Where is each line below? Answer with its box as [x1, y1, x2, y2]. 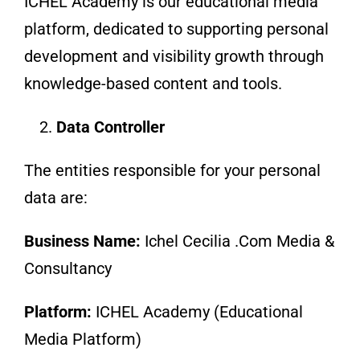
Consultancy [23, 258, 112, 278]
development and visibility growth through [23, 46, 324, 66]
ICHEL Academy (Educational [95, 301, 303, 321]
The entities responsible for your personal [23, 160, 321, 180]
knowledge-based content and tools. [23, 73, 282, 93]
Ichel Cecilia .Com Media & [144, 231, 334, 251]
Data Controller [55, 117, 165, 137]
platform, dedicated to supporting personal [23, 18, 329, 39]
